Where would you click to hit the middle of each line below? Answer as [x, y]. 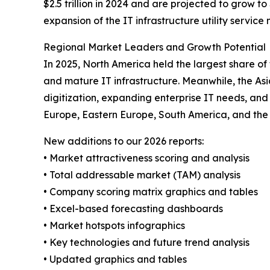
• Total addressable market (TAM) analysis [142, 175]
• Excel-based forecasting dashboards [133, 209]
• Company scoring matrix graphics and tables [151, 192]
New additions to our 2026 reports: [124, 141]
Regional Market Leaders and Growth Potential [155, 47]
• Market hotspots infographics [114, 226]
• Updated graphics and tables [115, 259]
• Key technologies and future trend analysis [146, 243]
